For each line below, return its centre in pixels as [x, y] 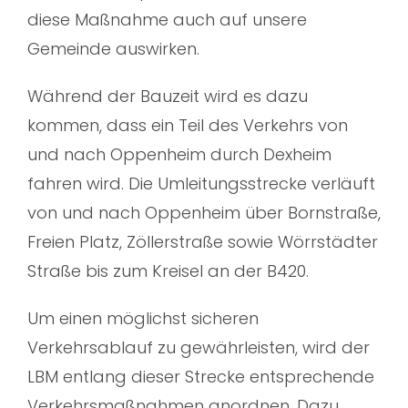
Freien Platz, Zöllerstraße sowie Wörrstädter [203, 242]
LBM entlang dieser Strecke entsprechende [201, 377]
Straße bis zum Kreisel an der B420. [168, 271]
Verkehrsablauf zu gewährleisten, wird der [199, 348]
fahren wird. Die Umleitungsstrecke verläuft [201, 184]
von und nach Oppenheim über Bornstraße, [204, 213]
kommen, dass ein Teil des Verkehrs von [188, 126]
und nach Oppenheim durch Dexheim [179, 155]
